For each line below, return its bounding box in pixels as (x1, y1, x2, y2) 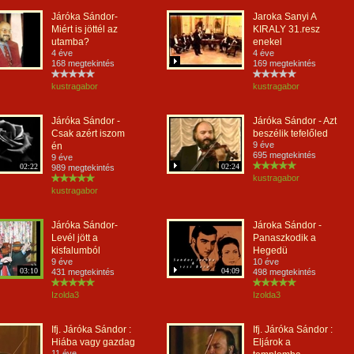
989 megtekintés (51, 163, 115, 172)
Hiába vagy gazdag (51, 337, 135, 348)
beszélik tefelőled (253, 128, 328, 139)
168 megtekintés (51, 58, 115, 68)
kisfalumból (51, 245, 100, 256)
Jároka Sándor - (253, 220, 322, 231)
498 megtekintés (253, 267, 316, 277)
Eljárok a (253, 337, 291, 348)
